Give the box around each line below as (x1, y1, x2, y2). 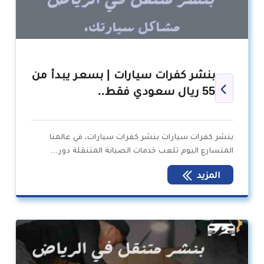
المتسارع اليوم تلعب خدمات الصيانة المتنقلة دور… (49, 145, 233, 155)
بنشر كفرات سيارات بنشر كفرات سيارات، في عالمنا (49, 131, 233, 141)
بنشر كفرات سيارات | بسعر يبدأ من (31, 68, 215, 81)
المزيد (194, 170, 220, 180)
